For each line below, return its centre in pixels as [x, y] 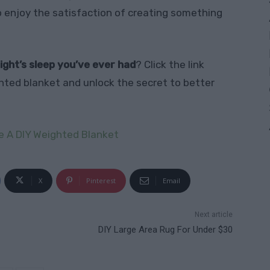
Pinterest [101, 180]
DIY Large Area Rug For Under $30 [165, 229]
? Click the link [170, 64]
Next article [213, 214]
